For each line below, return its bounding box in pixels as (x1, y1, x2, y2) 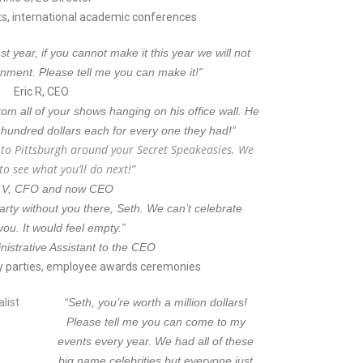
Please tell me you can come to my (66, 315, 246, 328)
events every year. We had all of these (58, 335, 254, 348)
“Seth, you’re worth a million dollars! (64, 296, 248, 309)
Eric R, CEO (14, 85, 70, 98)
